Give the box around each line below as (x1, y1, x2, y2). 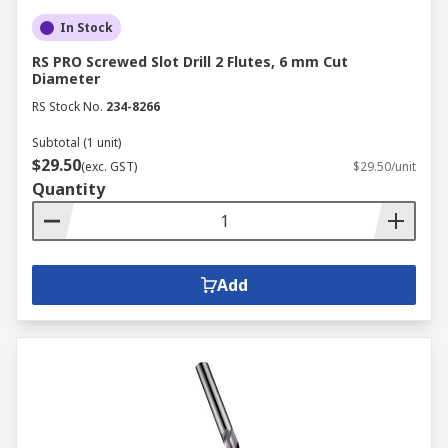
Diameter (32, 69, 100, 88)
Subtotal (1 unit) (32, 134, 121, 151)
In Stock (60, 19, 113, 36)
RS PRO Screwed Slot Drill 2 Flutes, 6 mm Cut (32, 52, 348, 71)
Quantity (32, 178, 105, 200)
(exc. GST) (81, 158, 137, 175)
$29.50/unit (353, 158, 416, 175)
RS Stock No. (32, 98, 103, 115)
